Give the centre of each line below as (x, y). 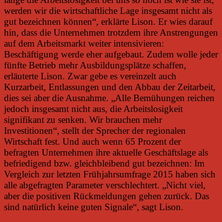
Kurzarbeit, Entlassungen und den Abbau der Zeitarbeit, (110, 87)
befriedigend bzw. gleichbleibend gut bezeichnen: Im (104, 163)
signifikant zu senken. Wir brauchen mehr (83, 119)
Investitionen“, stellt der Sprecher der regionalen (95, 130)
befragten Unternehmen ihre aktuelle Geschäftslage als (106, 152)
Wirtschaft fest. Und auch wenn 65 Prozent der (92, 141)
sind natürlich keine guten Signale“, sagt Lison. (94, 207)
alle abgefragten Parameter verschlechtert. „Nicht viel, (105, 185)
